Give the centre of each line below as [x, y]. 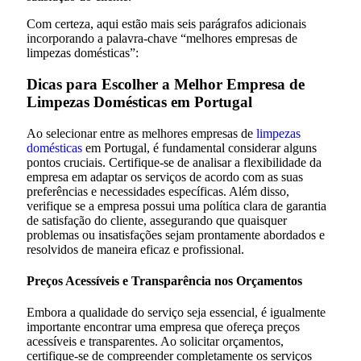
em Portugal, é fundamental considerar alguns [199, 147]
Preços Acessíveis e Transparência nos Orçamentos [164, 280]
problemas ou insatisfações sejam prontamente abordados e [176, 234]
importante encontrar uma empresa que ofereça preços [163, 327]
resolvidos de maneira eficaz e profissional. [135, 249]
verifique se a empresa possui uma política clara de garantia [176, 205]
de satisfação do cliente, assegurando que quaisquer [157, 220]
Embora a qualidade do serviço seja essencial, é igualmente [176, 313]
